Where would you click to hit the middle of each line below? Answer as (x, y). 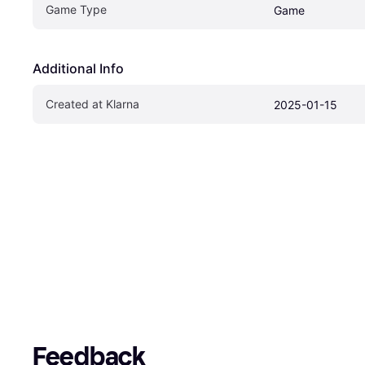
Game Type (76, 9)
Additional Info (78, 68)
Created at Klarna (92, 103)
